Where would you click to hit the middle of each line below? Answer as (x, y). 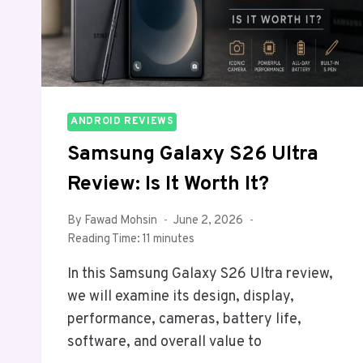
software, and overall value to (164, 343)
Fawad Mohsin (121, 221)
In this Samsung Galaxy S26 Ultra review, (200, 275)
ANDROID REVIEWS (122, 122)
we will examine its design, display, (181, 297)
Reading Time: (104, 240)
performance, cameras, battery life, (184, 320)
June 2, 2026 (209, 221)
